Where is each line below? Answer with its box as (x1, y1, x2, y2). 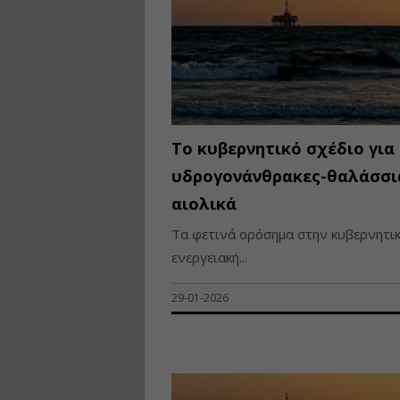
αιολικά (171, 192, 237, 214)
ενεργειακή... (171, 247, 247, 266)
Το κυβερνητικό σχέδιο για (171, 137, 395, 159)
